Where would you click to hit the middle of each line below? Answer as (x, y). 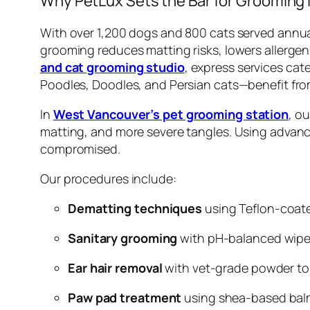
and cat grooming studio (112, 67)
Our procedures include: (108, 178)
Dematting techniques (135, 208)
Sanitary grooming (123, 238)
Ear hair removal (115, 267)
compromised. (80, 148)
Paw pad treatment (125, 297)
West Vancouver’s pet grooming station (171, 114)
